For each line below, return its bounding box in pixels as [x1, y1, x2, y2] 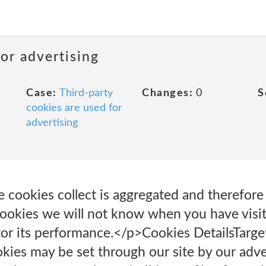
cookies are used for [26, 103, 122, 113]
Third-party [59, 88, 113, 99]
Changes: [142, 88, 193, 99]
